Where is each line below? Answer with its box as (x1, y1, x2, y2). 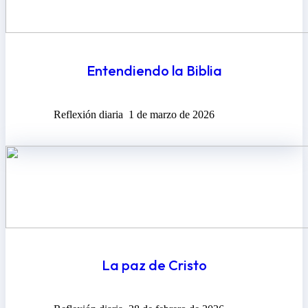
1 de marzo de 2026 (129, 108, 214, 120)
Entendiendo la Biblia (86, 62, 222, 79)
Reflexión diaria (54, 108, 123, 120)
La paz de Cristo (101, 256, 207, 274)
